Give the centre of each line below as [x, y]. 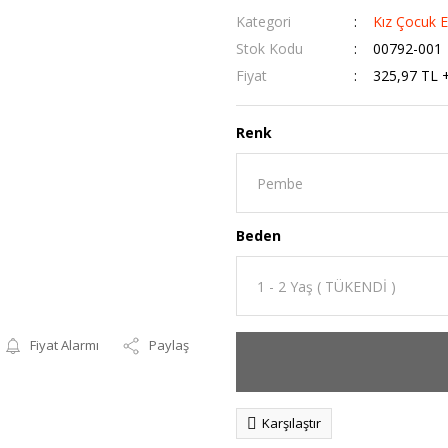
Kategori [263, 21]
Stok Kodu [269, 48]
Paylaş [169, 345]
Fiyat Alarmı [65, 345]
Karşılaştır [291, 423]
